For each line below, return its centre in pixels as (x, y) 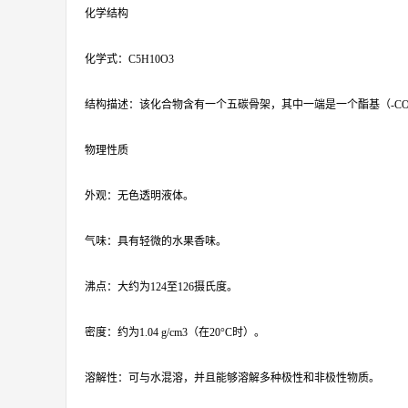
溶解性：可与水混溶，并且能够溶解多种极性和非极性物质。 (232, 378)
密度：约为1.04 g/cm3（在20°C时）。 (175, 332)
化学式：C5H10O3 (129, 59)
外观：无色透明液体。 (139, 196)
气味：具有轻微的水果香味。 (156, 241)
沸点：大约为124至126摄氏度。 (161, 287)
